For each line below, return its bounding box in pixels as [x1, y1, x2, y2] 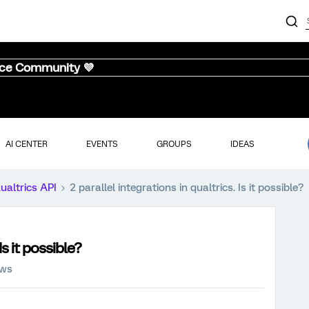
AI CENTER [5, 139, 48, 149]
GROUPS [156, 139, 192, 149]
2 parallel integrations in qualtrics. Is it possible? [70, 181, 303, 194]
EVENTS [86, 139, 118, 149]
